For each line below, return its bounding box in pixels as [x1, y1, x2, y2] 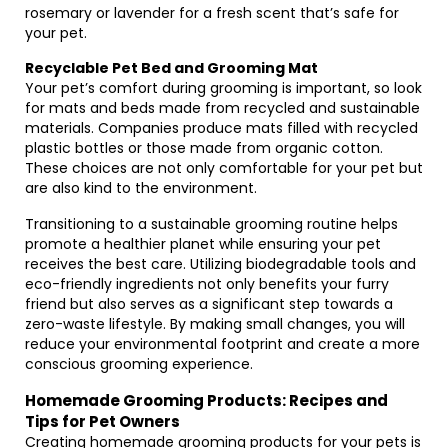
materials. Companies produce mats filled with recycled [25, 118, 418, 138]
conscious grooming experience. [25, 354, 253, 374]
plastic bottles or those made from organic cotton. [25, 138, 383, 158]
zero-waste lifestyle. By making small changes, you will [25, 314, 405, 334]
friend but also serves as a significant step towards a [25, 294, 393, 314]
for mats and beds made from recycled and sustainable [25, 98, 420, 118]
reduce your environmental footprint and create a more [25, 334, 420, 354]
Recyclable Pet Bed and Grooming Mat [25, 58, 318, 78]
